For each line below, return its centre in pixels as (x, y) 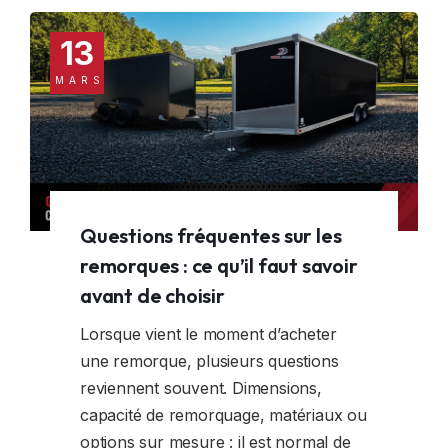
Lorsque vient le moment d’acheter (208, 333)
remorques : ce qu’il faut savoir (219, 265)
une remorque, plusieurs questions (209, 360)
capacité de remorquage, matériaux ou (223, 414)
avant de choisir (152, 295)
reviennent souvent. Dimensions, (201, 387)
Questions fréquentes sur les (211, 235)
